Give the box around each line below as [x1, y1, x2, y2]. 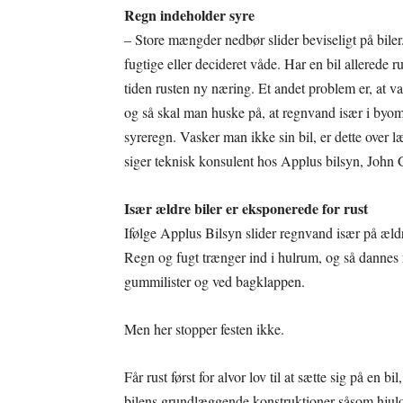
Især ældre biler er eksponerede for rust [124, 198, 368, 219]
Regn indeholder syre [124, 4, 255, 25]
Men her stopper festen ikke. [124, 319, 284, 338]
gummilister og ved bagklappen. [124, 272, 305, 291]
